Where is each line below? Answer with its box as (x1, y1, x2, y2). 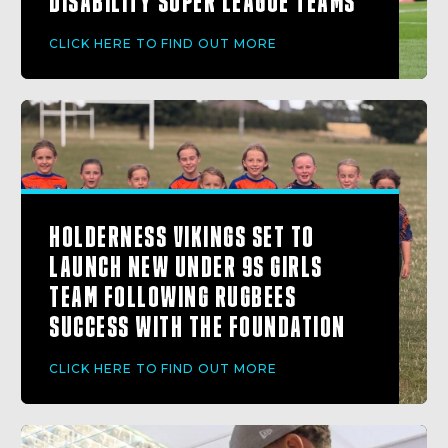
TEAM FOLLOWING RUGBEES (49, 278, 296, 316)
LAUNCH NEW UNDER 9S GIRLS (49, 248, 323, 286)
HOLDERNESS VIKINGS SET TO (49, 218, 315, 256)
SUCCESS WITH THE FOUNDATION (49, 308, 346, 346)
